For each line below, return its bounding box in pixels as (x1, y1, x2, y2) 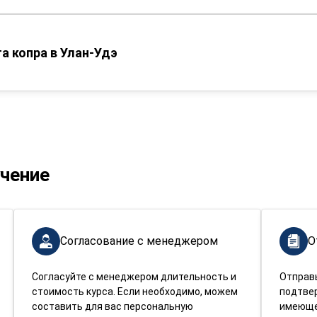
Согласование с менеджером (59, 234, 218, 248)
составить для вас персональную (31, 301, 193, 312)
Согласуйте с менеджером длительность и (31, 271, 236, 282)
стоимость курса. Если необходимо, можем (31, 286, 238, 297)
